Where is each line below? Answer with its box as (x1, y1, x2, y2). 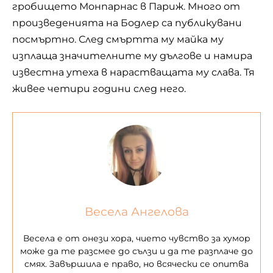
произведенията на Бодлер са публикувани (12, 16, 242, 29)
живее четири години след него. (12, 82, 186, 94)
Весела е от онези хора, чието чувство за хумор (23, 233, 250, 244)
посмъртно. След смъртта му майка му (12, 33, 224, 45)
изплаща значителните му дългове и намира (12, 49, 252, 62)
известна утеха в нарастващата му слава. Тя (12, 66, 255, 78)
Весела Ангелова (84, 205, 189, 219)
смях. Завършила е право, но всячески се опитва (24, 258, 249, 270)
